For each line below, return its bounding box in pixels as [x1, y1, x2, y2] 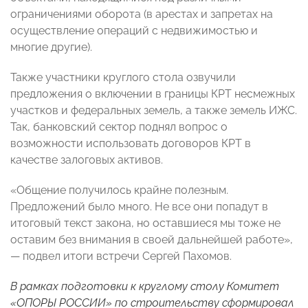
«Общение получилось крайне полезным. [10, 184, 228, 197]
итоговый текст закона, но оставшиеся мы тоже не [10, 217, 280, 230]
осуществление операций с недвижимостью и [10, 24, 258, 38]
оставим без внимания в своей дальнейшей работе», [10, 233, 293, 247]
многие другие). [10, 41, 92, 54]
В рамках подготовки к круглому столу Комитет [10, 280, 279, 294]
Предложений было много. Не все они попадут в [10, 200, 268, 214]
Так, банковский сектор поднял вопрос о [10, 120, 228, 134]
